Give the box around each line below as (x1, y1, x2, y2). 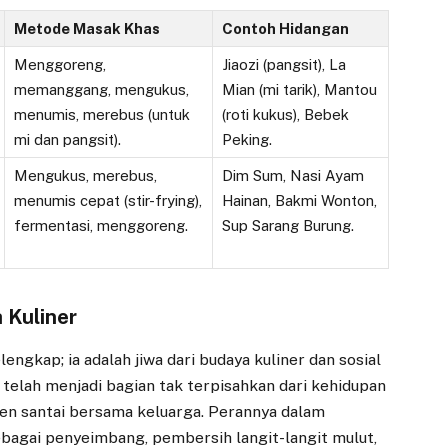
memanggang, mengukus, (13, 81, 189, 99)
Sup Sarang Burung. (221, 217, 354, 235)
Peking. (221, 131, 272, 149)
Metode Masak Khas (13, 20, 160, 38)
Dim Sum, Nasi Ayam (221, 167, 364, 185)
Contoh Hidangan (221, 20, 349, 38)
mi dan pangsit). (13, 131, 121, 149)
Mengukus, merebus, (13, 167, 157, 185)
